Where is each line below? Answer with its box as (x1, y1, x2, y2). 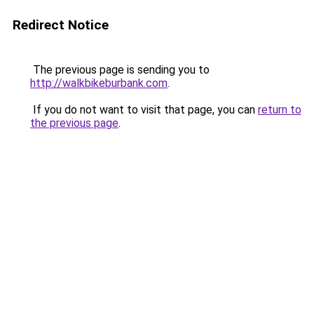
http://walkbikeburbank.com (30, 76, 168, 90)
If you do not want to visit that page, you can (30, 103, 258, 116)
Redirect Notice (13, 17, 109, 33)
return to (258, 103, 301, 116)
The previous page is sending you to (30, 63, 210, 76)
